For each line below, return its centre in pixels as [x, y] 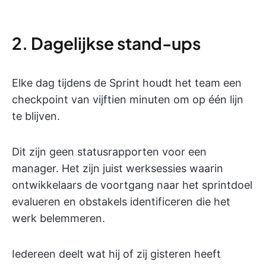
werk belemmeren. [58, 218]
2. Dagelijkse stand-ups [106, 43]
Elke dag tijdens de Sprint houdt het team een [127, 83]
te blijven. [36, 116]
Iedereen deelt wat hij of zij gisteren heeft [116, 254]
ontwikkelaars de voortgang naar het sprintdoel [132, 185]
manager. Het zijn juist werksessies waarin [118, 169]
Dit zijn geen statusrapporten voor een [109, 152]
